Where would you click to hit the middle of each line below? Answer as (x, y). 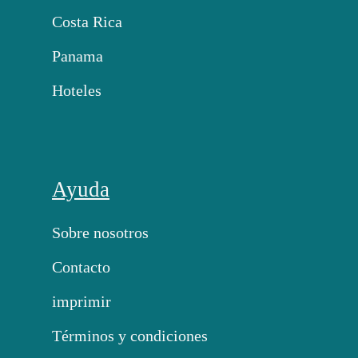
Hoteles (77, 90)
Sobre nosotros (100, 233)
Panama (78, 56)
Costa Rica (87, 21)
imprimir (82, 302)
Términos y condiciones (130, 336)
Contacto (81, 267)
